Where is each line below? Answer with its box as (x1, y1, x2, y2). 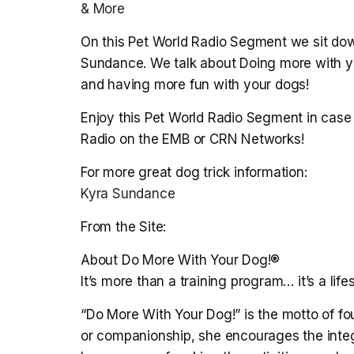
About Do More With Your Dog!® (81, 252, 281, 269)
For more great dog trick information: (81, 164, 307, 181)
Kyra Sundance (81, 186, 175, 202)
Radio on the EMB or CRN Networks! (81, 131, 304, 148)
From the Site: (81, 219, 167, 235)
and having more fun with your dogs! (81, 77, 310, 93)
